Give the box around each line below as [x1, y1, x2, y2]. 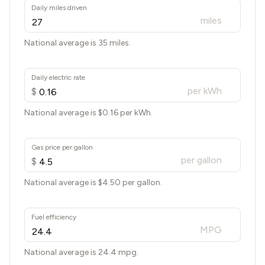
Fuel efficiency [31, 213, 76, 221]
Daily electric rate [31, 73, 85, 82]
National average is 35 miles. [24, 38, 131, 48]
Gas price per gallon [31, 143, 93, 151]
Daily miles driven [31, 4, 87, 12]
